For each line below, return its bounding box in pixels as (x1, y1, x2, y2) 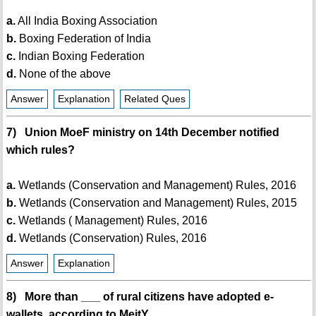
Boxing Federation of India (16, 32, 151, 45)
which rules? (6, 144, 75, 157)
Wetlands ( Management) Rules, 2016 (15, 214, 207, 227)
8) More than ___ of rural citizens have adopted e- (6, 291, 274, 303)
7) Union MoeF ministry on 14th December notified (6, 126, 279, 139)
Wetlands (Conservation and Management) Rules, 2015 (16, 197, 297, 209)
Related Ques (123, 94, 186, 105)
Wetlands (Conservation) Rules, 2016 (16, 232, 207, 245)
